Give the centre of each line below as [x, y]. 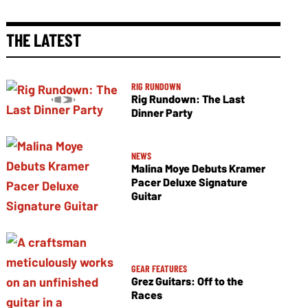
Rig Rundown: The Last [188, 98]
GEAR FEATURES [159, 268]
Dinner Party [162, 112]
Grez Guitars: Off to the [187, 281]
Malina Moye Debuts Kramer [198, 168]
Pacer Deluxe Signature [189, 181]
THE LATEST [44, 40]
